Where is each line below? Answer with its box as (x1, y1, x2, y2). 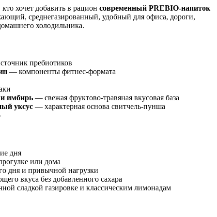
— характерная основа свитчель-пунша (33, 102, 165, 111)
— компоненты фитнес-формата (7, 67, 116, 76)
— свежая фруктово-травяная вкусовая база (33, 93, 179, 102)
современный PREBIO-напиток (99, 3, 210, 12)
